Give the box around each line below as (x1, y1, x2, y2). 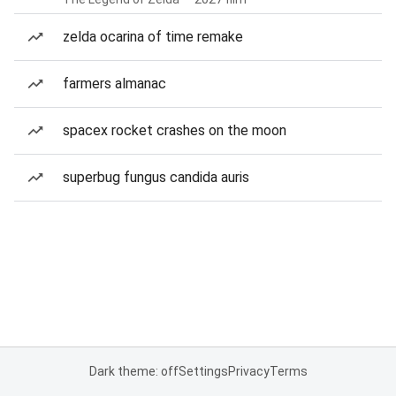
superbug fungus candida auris (63, 169, 249, 186)
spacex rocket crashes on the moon (63, 122, 286, 139)
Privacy (227, 364, 270, 378)
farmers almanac (63, 75, 166, 92)
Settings (178, 364, 228, 378)
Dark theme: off (88, 364, 179, 378)
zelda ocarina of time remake (63, 28, 243, 45)
